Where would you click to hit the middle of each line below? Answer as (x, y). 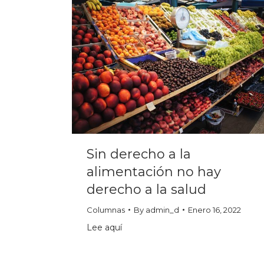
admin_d (162, 210)
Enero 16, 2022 (214, 210)
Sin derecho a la (139, 154)
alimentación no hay (154, 172)
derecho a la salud (146, 190)
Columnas (106, 210)
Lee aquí (104, 228)
